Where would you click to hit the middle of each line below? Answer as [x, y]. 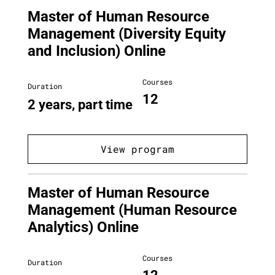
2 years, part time [80, 104]
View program [137, 149]
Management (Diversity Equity [127, 33]
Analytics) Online [83, 227]
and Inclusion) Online [97, 51]
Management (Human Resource [132, 210]
